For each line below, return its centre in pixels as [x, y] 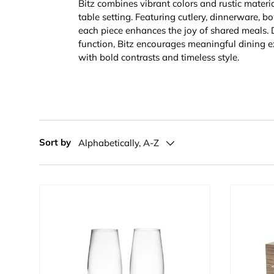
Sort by [55, 142]
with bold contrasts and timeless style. [158, 57]
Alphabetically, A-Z [119, 143]
